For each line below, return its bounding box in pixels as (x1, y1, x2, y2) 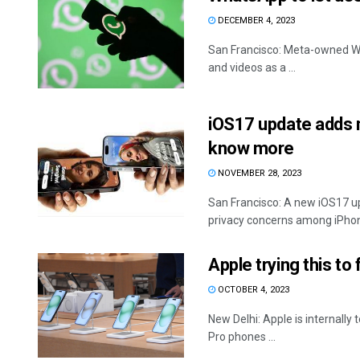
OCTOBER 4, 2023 (215, 284, 289, 295)
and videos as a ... (208, 60, 296, 74)
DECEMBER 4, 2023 (215, 14, 295, 26)
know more (208, 137, 295, 158)
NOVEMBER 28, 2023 (215, 167, 301, 178)
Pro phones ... (208, 329, 276, 343)
